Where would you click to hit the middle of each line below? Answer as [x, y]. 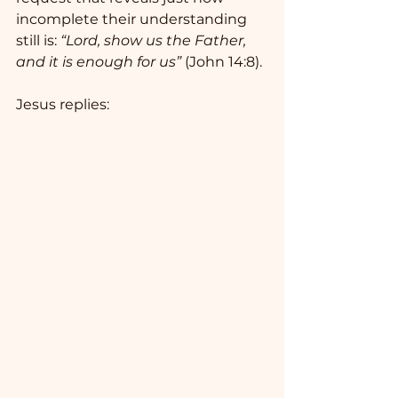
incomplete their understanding [133, 20]
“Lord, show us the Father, [155, 41]
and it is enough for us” [99, 62]
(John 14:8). [222, 62]
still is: [38, 41]
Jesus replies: [63, 105]
